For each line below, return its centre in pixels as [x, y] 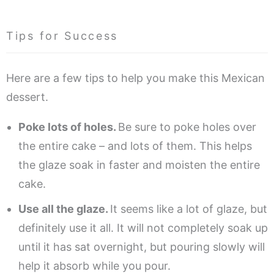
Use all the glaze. [64, 209]
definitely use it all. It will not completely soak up [143, 228]
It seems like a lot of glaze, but [189, 209]
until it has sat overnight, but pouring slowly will [142, 247]
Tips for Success [62, 36]
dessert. [27, 97]
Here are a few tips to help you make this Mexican [135, 78]
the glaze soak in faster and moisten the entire [139, 165]
